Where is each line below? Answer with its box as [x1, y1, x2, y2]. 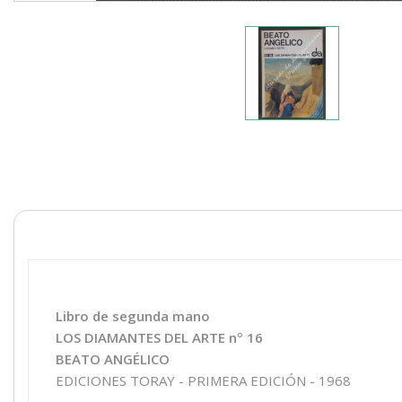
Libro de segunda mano [56, 306, 210, 325]
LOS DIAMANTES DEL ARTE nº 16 [56, 328, 263, 346]
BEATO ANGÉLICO [56, 349, 170, 368]
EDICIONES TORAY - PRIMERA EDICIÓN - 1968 [56, 371, 351, 389]
